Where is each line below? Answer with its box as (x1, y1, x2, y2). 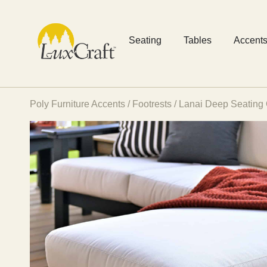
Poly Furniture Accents (30, 99, 125, 109)
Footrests (132, 99, 172, 109)
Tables (184, 35, 212, 45)
